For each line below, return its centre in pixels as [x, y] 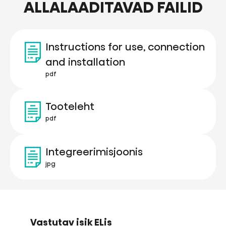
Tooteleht [70, 107]
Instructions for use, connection [125, 47]
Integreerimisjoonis [94, 152]
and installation [85, 62]
